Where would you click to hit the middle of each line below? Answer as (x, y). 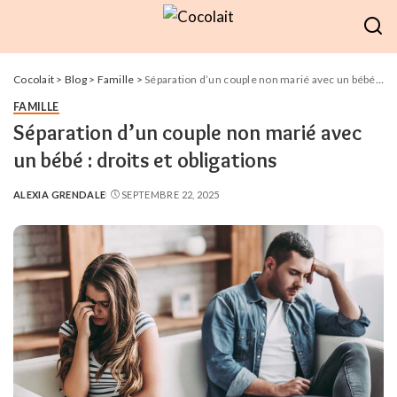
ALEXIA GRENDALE (60, 195)
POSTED (34, 201)
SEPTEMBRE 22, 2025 (170, 195)
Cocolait (34, 79)
